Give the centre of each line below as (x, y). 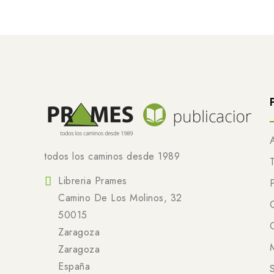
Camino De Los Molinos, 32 (120, 198)
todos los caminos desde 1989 (112, 156)
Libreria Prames (93, 180)
